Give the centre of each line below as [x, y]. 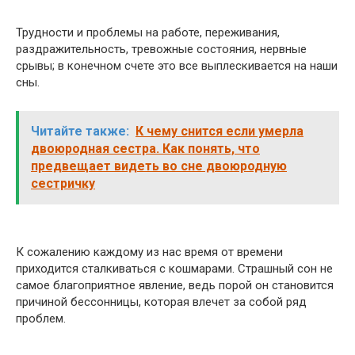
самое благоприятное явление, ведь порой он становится [175, 285]
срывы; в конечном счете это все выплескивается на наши [177, 66]
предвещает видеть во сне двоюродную [159, 166]
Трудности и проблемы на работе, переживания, [148, 32]
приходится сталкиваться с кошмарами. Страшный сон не [174, 269]
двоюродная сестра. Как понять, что [145, 149]
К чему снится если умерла [219, 131]
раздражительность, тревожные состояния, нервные [161, 49]
